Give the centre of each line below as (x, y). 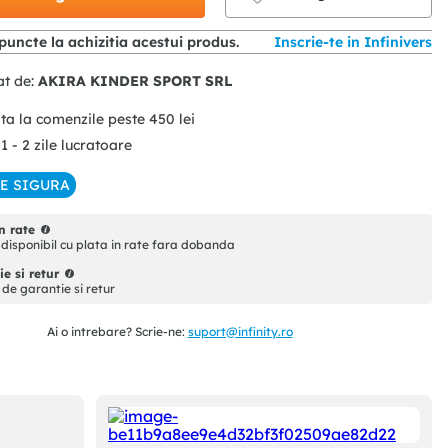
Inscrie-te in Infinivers (353, 42)
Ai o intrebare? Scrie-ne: (117, 332)
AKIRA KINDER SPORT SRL (136, 81)
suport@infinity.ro (240, 332)
